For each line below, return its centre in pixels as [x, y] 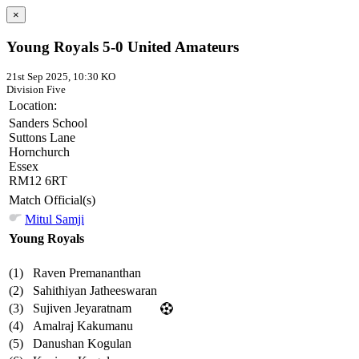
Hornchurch [39, 152]
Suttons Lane [42, 138]
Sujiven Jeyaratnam [82, 309]
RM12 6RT [38, 181]
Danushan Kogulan [82, 344]
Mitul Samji [54, 220]
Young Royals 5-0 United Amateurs [123, 46]
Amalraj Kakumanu [83, 326]
